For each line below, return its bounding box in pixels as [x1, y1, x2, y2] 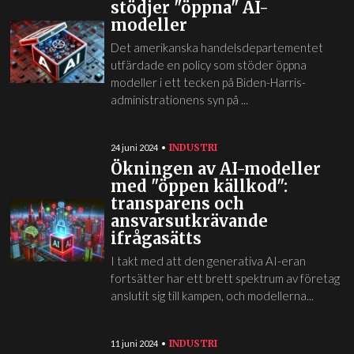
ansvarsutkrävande [110, 211, 268, 231]
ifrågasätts [110, 228, 201, 248]
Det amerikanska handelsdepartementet [110, 40, 323, 55]
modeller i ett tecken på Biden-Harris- [110, 75, 306, 89]
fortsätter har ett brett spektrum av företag [110, 271, 340, 285]
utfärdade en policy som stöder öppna [110, 58, 307, 72]
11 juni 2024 [110, 338, 158, 348]
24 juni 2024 [110, 142, 158, 153]
